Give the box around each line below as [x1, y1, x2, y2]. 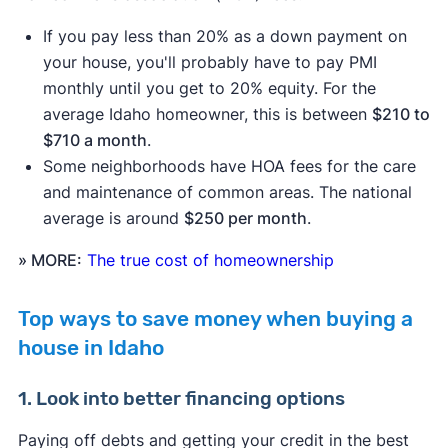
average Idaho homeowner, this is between [42, 104, 372, 125]
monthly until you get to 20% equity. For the [42, 78, 376, 99]
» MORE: [17, 250, 82, 271]
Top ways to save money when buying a [17, 307, 413, 332]
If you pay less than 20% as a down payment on [42, 26, 407, 47]
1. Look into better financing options [17, 387, 345, 411]
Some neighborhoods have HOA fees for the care [42, 156, 416, 177]
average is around [42, 208, 184, 229]
